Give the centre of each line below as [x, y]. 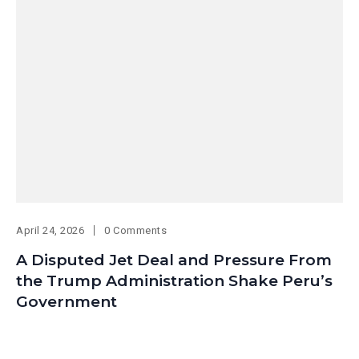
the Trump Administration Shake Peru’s [174, 281]
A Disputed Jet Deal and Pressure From [174, 260]
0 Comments [136, 231]
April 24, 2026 [50, 231]
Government [67, 302]
